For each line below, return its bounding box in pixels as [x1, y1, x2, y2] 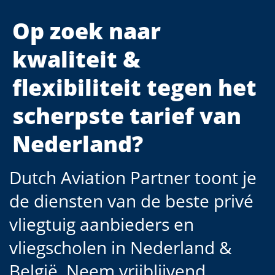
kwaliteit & [12, 44, 141, 74]
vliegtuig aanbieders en [9, 212, 194, 236]
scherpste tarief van [12, 101, 241, 131]
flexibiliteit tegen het [12, 72, 257, 103]
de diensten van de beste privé [9, 189, 254, 212]
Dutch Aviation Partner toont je [9, 166, 257, 189]
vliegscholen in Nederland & [9, 236, 231, 259]
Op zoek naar [12, 16, 161, 46]
